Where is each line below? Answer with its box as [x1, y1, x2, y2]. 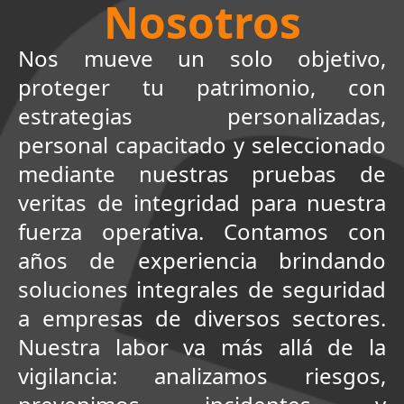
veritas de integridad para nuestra [18, 187, 386, 217]
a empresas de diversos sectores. [18, 302, 386, 333]
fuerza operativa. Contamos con [18, 216, 386, 246]
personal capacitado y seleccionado [18, 129, 386, 160]
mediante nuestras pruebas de [18, 158, 386, 188]
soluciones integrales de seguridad [18, 273, 386, 304]
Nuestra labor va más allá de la [18, 331, 386, 362]
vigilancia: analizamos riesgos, [18, 360, 386, 390]
